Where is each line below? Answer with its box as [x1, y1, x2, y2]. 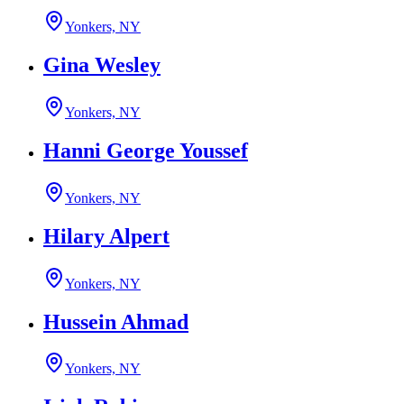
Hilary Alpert [43, 224, 170, 248]
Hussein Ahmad [43, 309, 188, 334]
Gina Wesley [43, 53, 161, 78]
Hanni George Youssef [43, 138, 248, 162]
